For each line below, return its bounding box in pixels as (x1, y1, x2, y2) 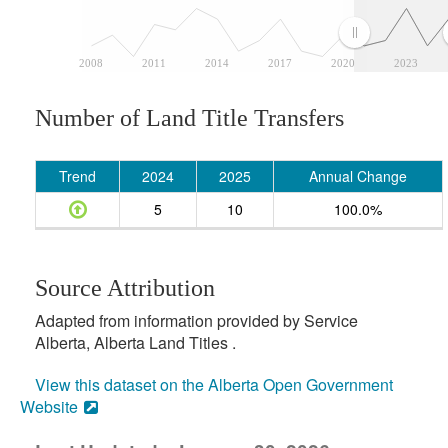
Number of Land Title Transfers (35, 105, 344, 131)
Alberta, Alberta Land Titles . (35, 331, 236, 354)
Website (20, 395, 78, 418)
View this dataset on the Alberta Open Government (35, 373, 393, 396)
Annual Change (309, 166, 407, 186)
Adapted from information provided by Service (35, 309, 358, 332)
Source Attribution (35, 275, 215, 301)
